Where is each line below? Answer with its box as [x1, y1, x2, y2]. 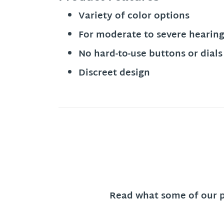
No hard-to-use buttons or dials [78, 45, 222, 62]
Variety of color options [78, 7, 189, 24]
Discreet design [78, 64, 150, 81]
